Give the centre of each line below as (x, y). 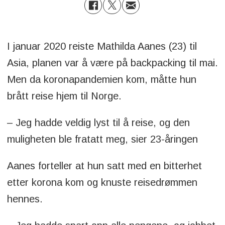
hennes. (25, 199)
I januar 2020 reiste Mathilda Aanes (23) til (102, 46)
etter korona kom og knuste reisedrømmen (102, 182)
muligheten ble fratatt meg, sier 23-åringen (104, 139)
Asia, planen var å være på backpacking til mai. (112, 63)
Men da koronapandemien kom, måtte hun (101, 79)
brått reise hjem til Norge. (66, 96)
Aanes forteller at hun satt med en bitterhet (104, 165)
